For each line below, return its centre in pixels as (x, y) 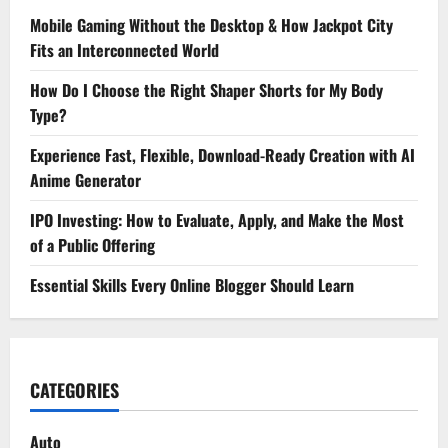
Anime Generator (85, 180)
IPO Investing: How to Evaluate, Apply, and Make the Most (217, 220)
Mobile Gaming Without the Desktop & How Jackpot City (211, 25)
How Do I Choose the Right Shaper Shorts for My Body (206, 90)
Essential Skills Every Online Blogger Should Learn (192, 285)
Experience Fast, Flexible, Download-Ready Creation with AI (222, 155)
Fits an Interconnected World (124, 50)
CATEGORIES (74, 390)
